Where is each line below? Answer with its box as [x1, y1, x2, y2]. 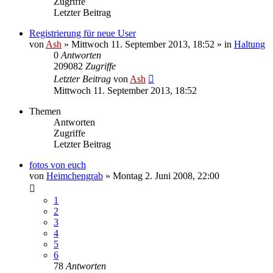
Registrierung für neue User [29, 27, 136, 38]
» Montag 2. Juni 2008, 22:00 [103, 170, 219, 181]
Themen [29, 105, 61, 116]
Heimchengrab [46, 170, 103, 181]
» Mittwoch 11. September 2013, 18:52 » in [62, 38, 234, 49]
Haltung [234, 38, 265, 49]
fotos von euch [29, 159, 86, 170]
